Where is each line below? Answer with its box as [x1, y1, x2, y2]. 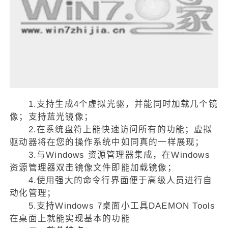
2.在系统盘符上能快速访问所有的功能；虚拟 [10, 125, 213, 135]
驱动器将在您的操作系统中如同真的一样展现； [10, 137, 205, 148]
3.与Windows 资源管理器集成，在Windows [10, 150, 210, 160]
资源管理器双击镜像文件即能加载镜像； [10, 163, 177, 173]
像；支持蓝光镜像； [10, 112, 93, 122]
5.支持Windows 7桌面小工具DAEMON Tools [10, 201, 216, 211]
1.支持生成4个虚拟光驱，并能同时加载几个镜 [10, 99, 218, 109]
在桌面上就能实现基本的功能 [10, 214, 130, 224]
